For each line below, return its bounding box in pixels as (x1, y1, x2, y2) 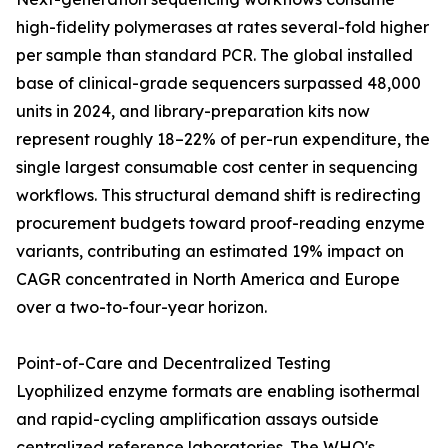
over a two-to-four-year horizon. (16, 297, 267, 318)
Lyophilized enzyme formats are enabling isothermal (16, 381, 420, 402)
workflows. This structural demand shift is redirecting (16, 185, 421, 206)
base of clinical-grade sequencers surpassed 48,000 (16, 73, 421, 94)
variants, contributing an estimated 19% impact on (16, 241, 404, 262)
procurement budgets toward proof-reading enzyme (16, 213, 425, 234)
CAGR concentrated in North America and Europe (16, 269, 400, 290)
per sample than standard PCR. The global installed (16, 45, 413, 66)
